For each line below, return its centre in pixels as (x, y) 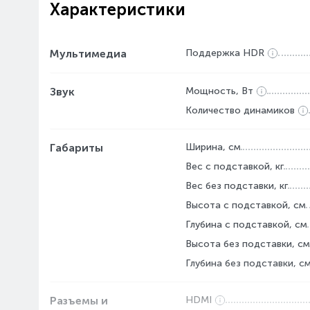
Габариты (76, 148)
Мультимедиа (88, 54)
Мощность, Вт (219, 91)
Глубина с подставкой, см (246, 225)
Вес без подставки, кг (237, 186)
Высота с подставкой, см (246, 205)
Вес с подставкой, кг (235, 166)
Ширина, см (213, 147)
